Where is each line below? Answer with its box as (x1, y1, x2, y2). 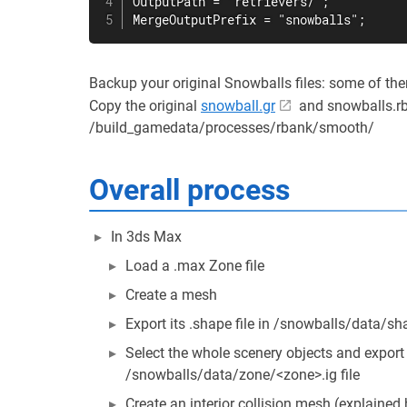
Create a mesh (125, 286, 217, 303)
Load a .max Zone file (125, 257, 264, 274)
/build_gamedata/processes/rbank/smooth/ (89, 119, 374, 136)
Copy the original (89, 97, 201, 114)
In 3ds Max (111, 228, 182, 245)
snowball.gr (201, 97, 275, 114)
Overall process (89, 173, 290, 207)
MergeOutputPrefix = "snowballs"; (133, 12, 365, 28)
